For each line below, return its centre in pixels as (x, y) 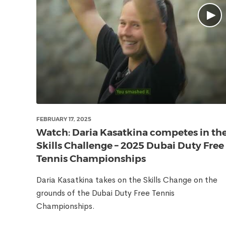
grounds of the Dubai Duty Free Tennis (105, 193)
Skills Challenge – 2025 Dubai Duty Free (130, 146)
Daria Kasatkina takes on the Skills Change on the (127, 180)
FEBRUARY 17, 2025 (64, 119)
